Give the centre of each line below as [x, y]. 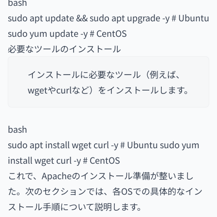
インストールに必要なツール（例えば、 [106, 74]
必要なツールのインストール [64, 48]
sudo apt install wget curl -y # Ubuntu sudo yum [104, 144]
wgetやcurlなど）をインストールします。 [110, 90]
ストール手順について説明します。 [77, 206]
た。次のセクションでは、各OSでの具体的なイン [105, 191]
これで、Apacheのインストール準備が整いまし [101, 175]
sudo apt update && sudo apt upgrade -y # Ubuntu [108, 17]
